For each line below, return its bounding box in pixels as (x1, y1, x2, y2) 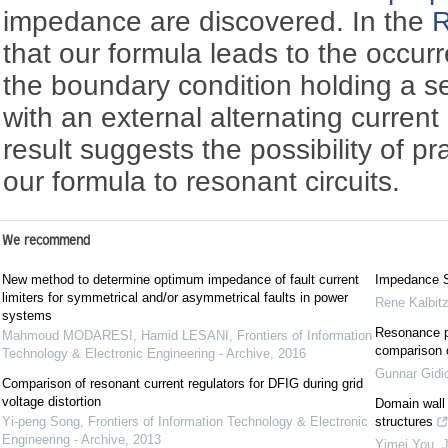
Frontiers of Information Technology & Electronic (87, 414, 368, 430)
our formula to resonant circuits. (3, 165, 401, 197)
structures (374, 414, 433, 430)
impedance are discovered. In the (3, 5, 433, 37)
